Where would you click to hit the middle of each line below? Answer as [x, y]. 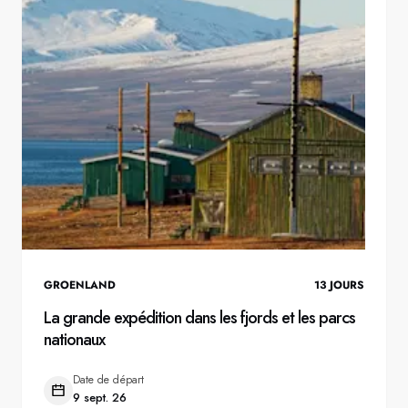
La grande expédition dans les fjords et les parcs [199, 318]
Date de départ [108, 380]
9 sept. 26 [100, 398]
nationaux [74, 340]
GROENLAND [80, 285]
